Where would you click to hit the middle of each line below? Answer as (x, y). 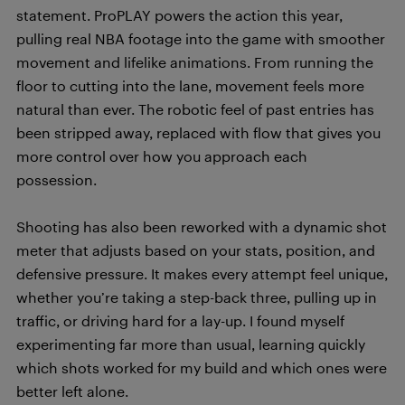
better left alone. (72, 391)
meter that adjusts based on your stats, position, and (196, 250)
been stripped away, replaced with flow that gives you (198, 132)
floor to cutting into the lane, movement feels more (190, 85)
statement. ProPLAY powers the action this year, (179, 15)
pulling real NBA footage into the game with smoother (201, 38)
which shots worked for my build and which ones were (202, 367)
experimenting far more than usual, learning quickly (191, 344)
